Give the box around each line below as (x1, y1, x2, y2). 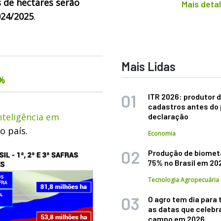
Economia (148, 129, 176, 138)
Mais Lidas (121, 59, 176, 74)
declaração (148, 111, 189, 121)
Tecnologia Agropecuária (148, 176, 220, 184)
